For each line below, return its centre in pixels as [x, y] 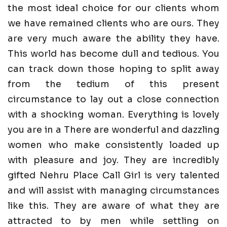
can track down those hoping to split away [113, 69]
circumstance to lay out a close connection [113, 99]
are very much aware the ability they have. [113, 38]
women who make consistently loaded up [113, 145]
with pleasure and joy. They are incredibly [113, 160]
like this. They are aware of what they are [113, 205]
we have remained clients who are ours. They [113, 23]
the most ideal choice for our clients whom [113, 8]
